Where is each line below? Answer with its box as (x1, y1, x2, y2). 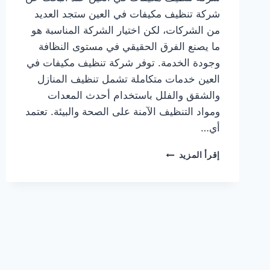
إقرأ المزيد (178, 150, 220, 160)
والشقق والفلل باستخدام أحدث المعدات (48, 89, 220, 102)
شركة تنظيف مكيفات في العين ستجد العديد (34, 8, 220, 20)
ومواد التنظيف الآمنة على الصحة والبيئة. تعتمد (25, 105, 220, 118)
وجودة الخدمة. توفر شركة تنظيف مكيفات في (27, 57, 220, 69)
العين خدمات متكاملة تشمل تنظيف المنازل (37, 73, 220, 86)
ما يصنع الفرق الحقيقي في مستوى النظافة (39, 40, 220, 53)
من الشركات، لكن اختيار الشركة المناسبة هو (31, 24, 220, 37)
